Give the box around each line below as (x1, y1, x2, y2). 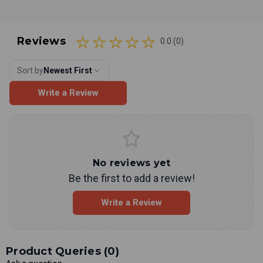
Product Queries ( (6, 244, 108, 258)
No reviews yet (92, 157, 171, 168)
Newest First (43, 65, 92, 75)
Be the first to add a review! (68, 171, 195, 184)
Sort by (17, 65, 43, 75)
